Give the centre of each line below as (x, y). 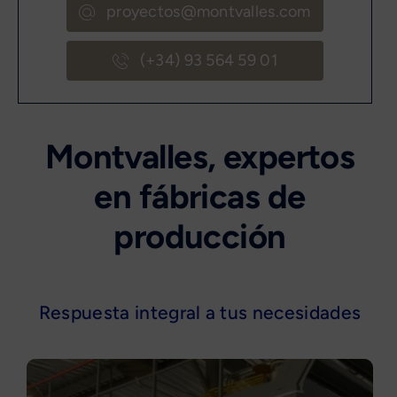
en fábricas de (200, 197)
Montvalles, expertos (200, 157)
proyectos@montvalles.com (209, 12)
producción (200, 237)
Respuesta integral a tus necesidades (200, 313)
